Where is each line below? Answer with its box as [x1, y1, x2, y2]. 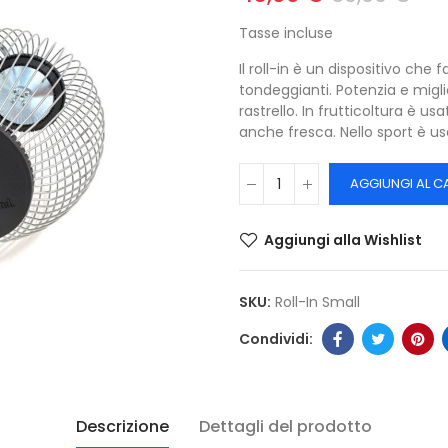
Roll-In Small [275, 292, 360, 312]
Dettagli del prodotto [199, 415, 372, 438]
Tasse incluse [239, 23, 333, 43]
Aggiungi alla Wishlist [264, 230, 422, 250]
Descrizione [76, 415, 169, 438]
